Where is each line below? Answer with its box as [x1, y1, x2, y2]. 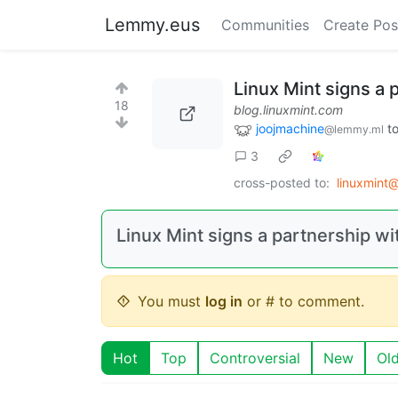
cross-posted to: [234, 174, 330, 190]
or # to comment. [243, 291, 364, 310]
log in [205, 291, 243, 310]
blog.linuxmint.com [234, 102, 343, 117]
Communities [221, 16, 309, 34]
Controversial [210, 348, 300, 367]
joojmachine [256, 121, 324, 136]
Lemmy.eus [105, 14, 200, 36]
